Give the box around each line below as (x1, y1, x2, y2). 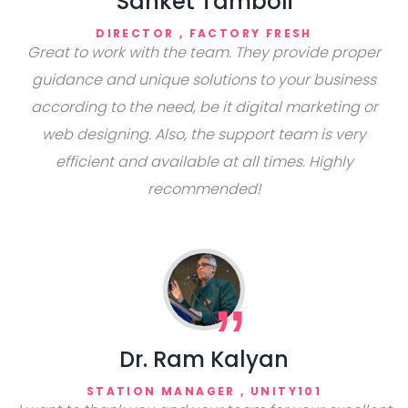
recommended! (148, 178, 260, 199)
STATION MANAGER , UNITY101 (86, 383, 322, 399)
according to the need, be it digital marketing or (30, 97, 378, 117)
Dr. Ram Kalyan (119, 344, 289, 374)
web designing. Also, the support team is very (42, 124, 366, 145)
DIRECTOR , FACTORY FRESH (96, 25, 312, 41)
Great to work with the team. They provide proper (27, 42, 381, 63)
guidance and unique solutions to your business (32, 69, 376, 90)
